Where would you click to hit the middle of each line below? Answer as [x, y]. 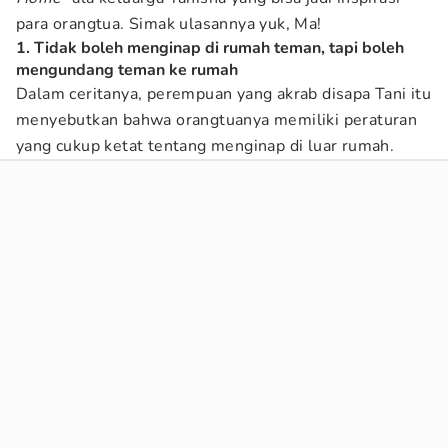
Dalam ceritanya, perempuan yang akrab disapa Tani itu [224, 94]
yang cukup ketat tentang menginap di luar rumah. [205, 146]
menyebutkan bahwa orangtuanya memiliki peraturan [217, 120]
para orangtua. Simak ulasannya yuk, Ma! [169, 24]
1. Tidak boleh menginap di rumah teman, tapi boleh [210, 48]
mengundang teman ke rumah [127, 70]
